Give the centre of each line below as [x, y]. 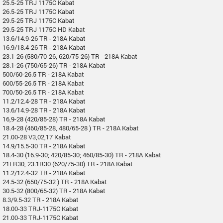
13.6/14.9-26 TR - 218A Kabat [44, 38]
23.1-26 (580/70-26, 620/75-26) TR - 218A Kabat [70, 56]
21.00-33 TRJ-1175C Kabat [41, 217]
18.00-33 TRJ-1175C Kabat [41, 208]
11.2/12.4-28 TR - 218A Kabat [44, 101]
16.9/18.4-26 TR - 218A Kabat [44, 47]
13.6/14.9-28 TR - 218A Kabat [44, 110]
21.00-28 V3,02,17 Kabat [37, 137]
